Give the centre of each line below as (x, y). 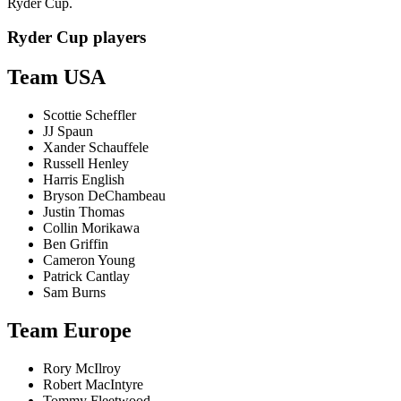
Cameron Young (89, 260)
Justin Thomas (84, 212)
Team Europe (69, 330)
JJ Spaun (68, 132)
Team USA (56, 77)
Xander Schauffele (96, 148)
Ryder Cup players (77, 38)
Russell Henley (86, 164)
